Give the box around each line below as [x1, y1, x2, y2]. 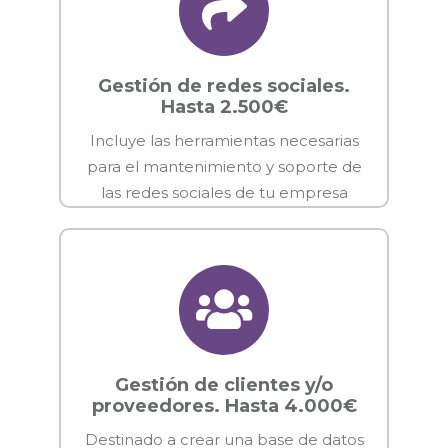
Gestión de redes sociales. [98, 74, 350, 97]
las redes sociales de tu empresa [100, 182, 348, 202]
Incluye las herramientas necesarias [89, 130, 359, 150]
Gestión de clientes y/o [115, 373, 333, 396]
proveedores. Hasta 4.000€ [91, 394, 357, 417]
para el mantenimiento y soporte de [86, 156, 362, 176]
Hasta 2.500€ [160, 95, 288, 118]
